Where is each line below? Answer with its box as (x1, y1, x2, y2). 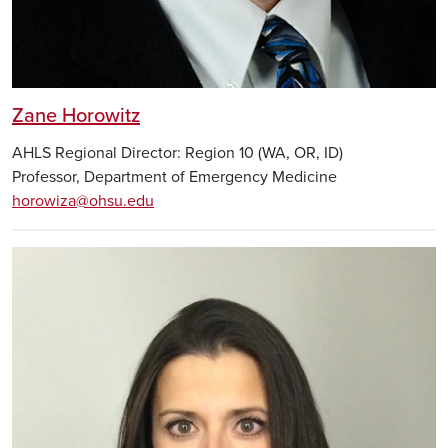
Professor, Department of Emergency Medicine (12, 166, 337, 187)
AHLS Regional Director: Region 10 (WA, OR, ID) (12, 142, 343, 163)
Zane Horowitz (12, 103, 140, 128)
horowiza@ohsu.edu (12, 190, 154, 211)
